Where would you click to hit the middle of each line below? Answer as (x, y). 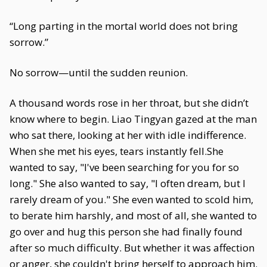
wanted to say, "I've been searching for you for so (124, 167)
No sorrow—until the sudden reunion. (99, 72)
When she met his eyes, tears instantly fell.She (117, 151)
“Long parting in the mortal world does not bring (124, 26)
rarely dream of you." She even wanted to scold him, (131, 199)
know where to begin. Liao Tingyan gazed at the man (133, 119)
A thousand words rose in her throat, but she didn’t (129, 103)
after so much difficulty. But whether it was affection (132, 248)
